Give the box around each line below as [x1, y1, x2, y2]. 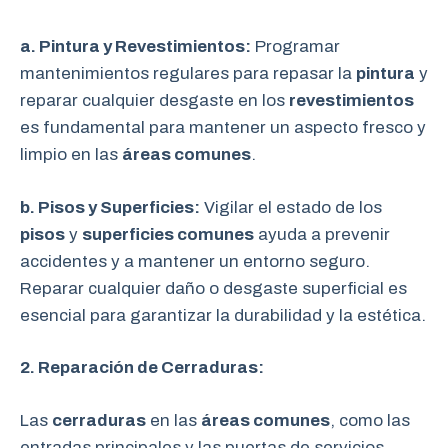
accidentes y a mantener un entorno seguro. [20, 251, 370, 271]
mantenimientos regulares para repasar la [20, 64, 356, 83]
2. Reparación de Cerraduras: [20, 358, 264, 377]
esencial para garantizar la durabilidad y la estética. [20, 305, 426, 325]
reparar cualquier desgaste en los [20, 91, 289, 110]
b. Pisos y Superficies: [20, 197, 200, 217]
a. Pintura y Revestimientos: [20, 37, 251, 56]
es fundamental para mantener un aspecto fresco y [20, 118, 426, 137]
